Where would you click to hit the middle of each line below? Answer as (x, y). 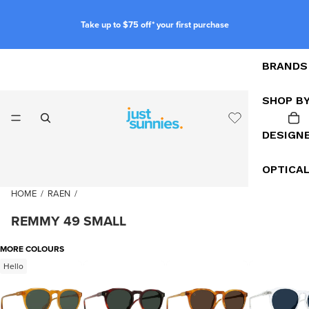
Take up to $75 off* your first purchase (154, 24)
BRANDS (285, 66)
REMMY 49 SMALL (69, 221)
